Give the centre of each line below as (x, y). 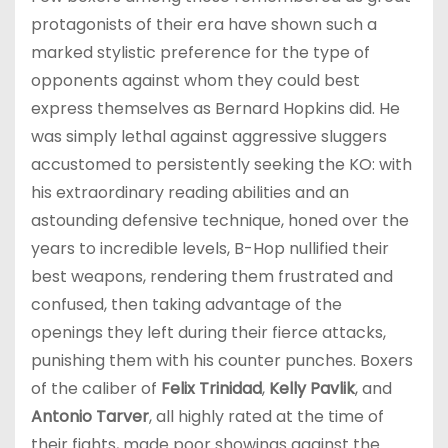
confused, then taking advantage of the (186, 304)
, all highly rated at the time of (266, 416)
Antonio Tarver (90, 416)
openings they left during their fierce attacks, (208, 332)
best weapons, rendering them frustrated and (212, 276)
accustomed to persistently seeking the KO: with (221, 164)
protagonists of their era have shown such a (204, 24)
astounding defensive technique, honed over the (220, 220)
